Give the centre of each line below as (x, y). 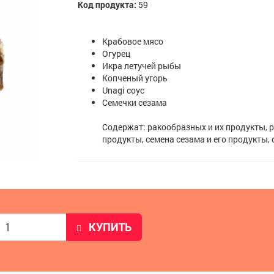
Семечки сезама (134, 102)
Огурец (116, 54)
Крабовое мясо (132, 41)
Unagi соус (123, 90)
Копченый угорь (135, 78)
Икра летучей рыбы (141, 66)
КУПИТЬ (110, 227)
